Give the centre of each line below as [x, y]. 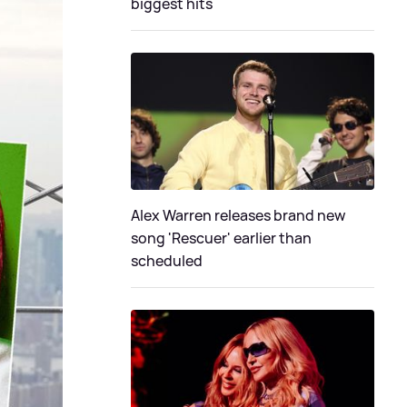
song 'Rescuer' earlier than [221, 238]
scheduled [167, 260]
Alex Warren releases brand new [238, 215]
